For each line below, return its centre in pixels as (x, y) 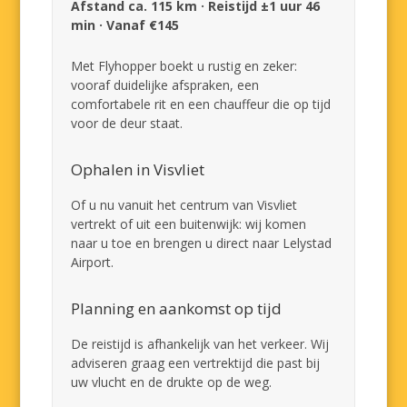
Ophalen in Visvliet (138, 169)
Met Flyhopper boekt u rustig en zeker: (184, 66)
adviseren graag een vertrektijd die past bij (196, 363)
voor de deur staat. (127, 123)
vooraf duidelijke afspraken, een (165, 85)
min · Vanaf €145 (125, 25)
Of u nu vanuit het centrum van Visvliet (184, 205)
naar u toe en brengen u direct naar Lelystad (202, 243)
